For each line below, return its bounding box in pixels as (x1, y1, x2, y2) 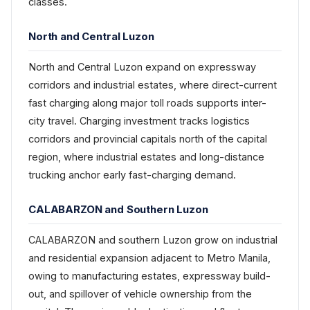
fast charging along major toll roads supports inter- (28, 97, 266, 109)
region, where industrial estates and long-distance (28, 151, 264, 163)
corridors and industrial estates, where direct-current (28, 79, 277, 91)
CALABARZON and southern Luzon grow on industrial (28, 234, 277, 246)
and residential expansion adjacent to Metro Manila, (28, 252, 271, 264)
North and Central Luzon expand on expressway (28, 61, 256, 73)
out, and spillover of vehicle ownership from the (28, 288, 252, 300)
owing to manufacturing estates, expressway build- (28, 270, 271, 282)
